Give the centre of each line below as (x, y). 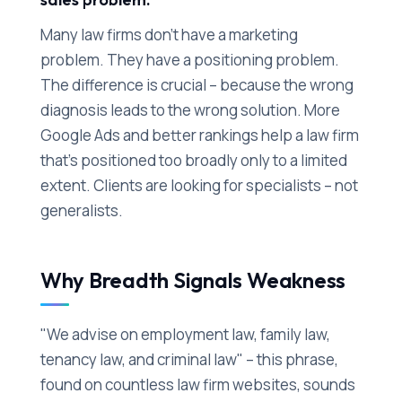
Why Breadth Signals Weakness (193, 280)
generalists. (81, 211)
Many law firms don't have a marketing (169, 35)
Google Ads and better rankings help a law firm (199, 135)
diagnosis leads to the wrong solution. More (190, 110)
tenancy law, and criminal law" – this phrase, (189, 360)
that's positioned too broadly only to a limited (193, 161)
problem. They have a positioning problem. (189, 60)
